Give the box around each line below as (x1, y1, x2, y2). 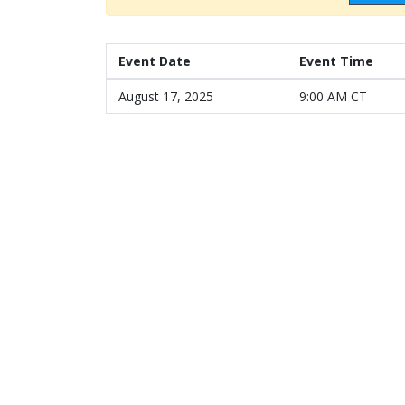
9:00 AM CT (299, 88, 367, 105)
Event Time (299, 52, 373, 70)
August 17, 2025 (118, 88, 213, 105)
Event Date (118, 52, 191, 70)
